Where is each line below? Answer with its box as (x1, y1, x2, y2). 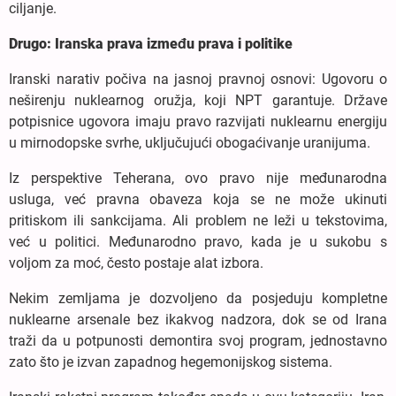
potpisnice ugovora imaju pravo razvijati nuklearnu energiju (9, 112, 387, 130)
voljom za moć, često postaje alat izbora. (9, 254, 263, 271)
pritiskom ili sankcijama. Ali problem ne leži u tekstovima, (9, 211, 387, 229)
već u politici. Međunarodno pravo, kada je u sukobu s (9, 232, 387, 250)
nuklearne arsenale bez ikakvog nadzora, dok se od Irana (9, 310, 387, 328)
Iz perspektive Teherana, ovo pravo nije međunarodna (9, 169, 387, 187)
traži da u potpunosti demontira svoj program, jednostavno (9, 331, 387, 349)
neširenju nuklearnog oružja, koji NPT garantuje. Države (9, 91, 387, 109)
